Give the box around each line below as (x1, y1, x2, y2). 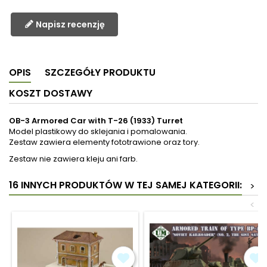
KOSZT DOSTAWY (9, 86, 92, 101)
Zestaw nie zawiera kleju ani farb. (9, 153, 138, 165)
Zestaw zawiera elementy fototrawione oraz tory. (9, 136, 200, 148)
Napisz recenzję (35, 18, 105, 31)
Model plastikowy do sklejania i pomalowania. (9, 126, 187, 138)
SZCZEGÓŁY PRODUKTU (45, 66, 156, 80)
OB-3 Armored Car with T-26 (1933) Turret (9, 115, 183, 127)
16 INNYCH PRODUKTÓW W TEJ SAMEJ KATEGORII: (9, 178, 242, 193)
